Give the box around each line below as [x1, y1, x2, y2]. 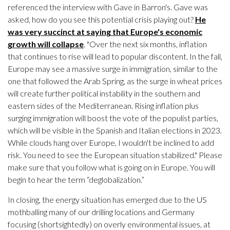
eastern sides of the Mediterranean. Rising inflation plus [8, 101, 199, 111]
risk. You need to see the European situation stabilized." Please [8, 150, 222, 160]
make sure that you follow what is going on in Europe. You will [8, 162, 215, 172]
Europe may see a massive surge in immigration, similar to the [8, 64, 218, 74]
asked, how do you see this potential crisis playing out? [8, 14, 195, 25]
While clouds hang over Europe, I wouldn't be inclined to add [8, 138, 214, 148]
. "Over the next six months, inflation [84, 39, 207, 49]
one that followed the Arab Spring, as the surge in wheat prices [8, 76, 222, 86]
